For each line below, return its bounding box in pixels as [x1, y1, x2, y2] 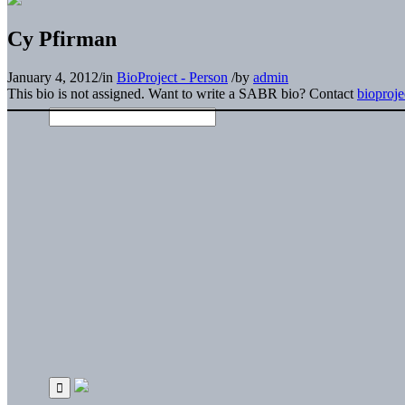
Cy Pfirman [7, 26, 117, 51]
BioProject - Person [117, 69, 228, 85]
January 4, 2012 [7, 69, 99, 85]
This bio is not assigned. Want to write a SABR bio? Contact [7, 85, 357, 101]
